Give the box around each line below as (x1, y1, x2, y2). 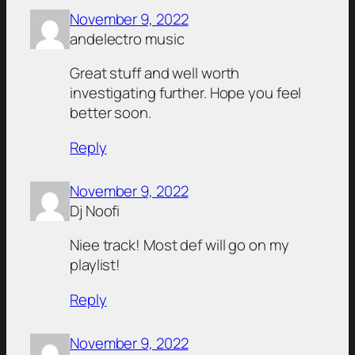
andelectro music (70, 28, 185, 49)
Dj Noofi (70, 200, 120, 221)
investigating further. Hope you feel (70, 82, 302, 104)
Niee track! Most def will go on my (70, 235, 289, 256)
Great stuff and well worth (70, 63, 240, 84)
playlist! (70, 254, 121, 276)
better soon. (70, 102, 151, 124)
